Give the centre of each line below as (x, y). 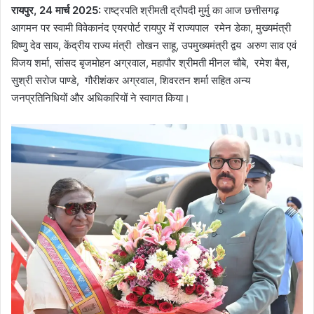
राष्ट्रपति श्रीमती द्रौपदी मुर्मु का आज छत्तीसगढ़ (190, 11)
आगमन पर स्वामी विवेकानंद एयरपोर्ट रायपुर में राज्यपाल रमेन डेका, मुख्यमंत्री (152, 28)
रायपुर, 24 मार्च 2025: (56, 11)
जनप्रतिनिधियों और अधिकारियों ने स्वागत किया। (101, 98)
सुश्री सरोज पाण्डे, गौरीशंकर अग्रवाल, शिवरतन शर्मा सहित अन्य (131, 81)
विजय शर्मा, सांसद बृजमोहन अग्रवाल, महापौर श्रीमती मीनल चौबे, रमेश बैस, (150, 63)
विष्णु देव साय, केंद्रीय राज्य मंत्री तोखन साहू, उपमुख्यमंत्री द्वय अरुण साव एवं (155, 46)
